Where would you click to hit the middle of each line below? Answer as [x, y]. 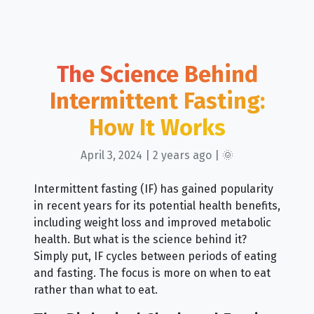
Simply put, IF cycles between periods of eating [155, 256]
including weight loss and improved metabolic [152, 222]
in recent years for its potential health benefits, [157, 205]
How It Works [157, 128]
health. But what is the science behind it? [140, 239]
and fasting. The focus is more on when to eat [152, 273]
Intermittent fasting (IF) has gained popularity [153, 189]
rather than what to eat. [96, 289]
